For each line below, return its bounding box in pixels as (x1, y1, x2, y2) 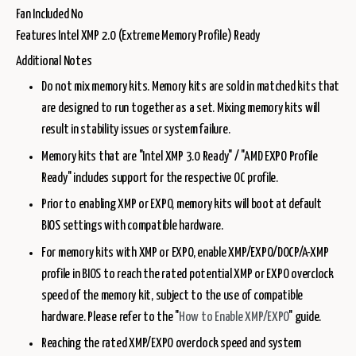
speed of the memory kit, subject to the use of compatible (41, 288, 304, 303)
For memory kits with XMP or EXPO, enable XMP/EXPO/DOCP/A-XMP (41, 246, 329, 260)
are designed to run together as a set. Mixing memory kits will (41, 102, 319, 116)
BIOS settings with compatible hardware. (41, 219, 223, 234)
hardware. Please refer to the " (41, 310, 179, 324)
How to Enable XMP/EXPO (178, 310, 289, 324)
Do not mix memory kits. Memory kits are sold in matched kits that (41, 80, 340, 95)
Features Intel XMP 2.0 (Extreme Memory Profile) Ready (15, 29, 260, 43)
